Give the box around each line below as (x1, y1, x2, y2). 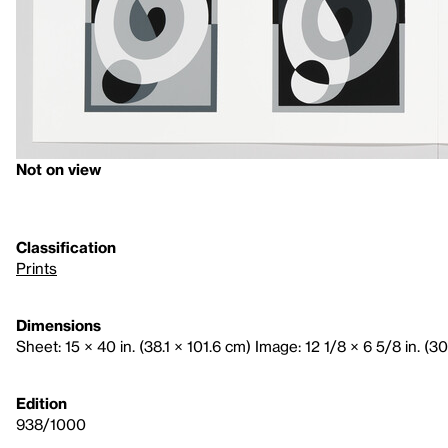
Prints (16, 259, 57, 277)
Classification (16, 238, 116, 256)
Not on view (16, 160, 101, 178)
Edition (16, 394, 67, 412)
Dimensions (16, 316, 101, 334)
